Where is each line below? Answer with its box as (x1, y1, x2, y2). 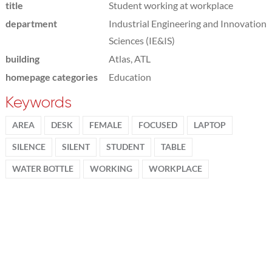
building (5, 52, 39, 64)
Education (108, 70, 151, 83)
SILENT (61, 141, 90, 152)
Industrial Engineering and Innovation (108, 17, 267, 29)
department (5, 17, 57, 29)
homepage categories (5, 70, 98, 83)
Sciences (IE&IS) (108, 34, 175, 46)
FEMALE (89, 120, 122, 130)
